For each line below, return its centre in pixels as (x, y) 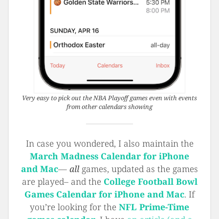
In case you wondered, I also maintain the (109, 143)
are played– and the (63, 181)
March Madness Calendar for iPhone (109, 156)
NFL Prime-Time (154, 207)
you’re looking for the (74, 207)
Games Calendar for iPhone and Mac (104, 194)
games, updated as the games (139, 168)
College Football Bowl (150, 181)
